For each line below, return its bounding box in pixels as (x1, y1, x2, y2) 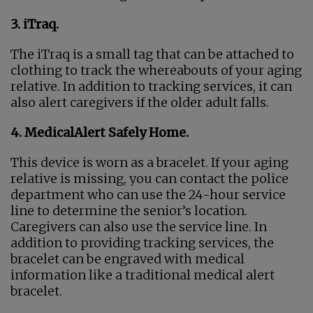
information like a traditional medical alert (10, 267, 275, 283)
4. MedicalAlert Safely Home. (10, 124, 189, 140)
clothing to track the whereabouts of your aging (10, 62, 302, 78)
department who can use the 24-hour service (10, 187, 286, 203)
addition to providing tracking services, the (10, 235, 274, 251)
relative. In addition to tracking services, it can (10, 78, 292, 94)
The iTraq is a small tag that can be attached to (10, 46, 294, 62)
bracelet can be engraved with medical (10, 251, 245, 267)
